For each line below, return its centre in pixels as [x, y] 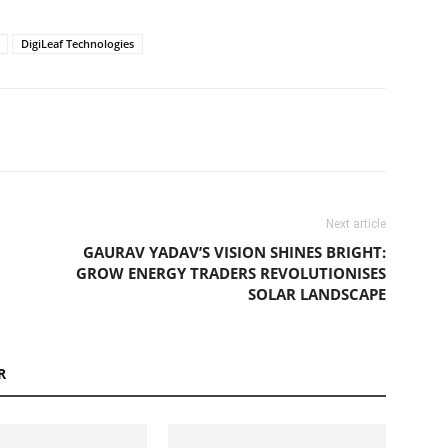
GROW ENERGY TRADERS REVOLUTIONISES [231, 273]
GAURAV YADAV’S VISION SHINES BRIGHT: [234, 252]
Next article [356, 224]
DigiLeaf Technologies [77, 43]
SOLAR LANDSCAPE [317, 294]
